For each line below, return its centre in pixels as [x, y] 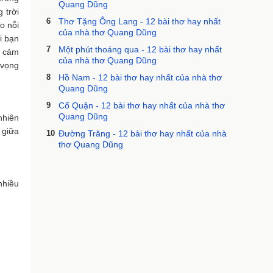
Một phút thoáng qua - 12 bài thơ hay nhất [140, 49]
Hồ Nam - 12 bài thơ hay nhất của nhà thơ [140, 77]
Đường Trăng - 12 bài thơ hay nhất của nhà [143, 133]
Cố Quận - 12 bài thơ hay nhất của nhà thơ [142, 105]
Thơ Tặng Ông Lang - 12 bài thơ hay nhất [140, 21]
